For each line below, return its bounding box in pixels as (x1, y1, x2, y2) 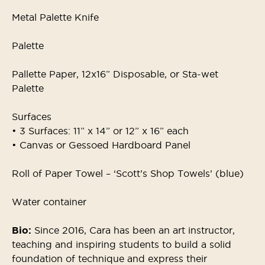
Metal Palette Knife (12, 12, 102, 22)
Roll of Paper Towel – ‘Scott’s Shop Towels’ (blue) (12, 168, 244, 179)
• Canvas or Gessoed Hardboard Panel (12, 140, 190, 150)
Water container (12, 196, 86, 207)
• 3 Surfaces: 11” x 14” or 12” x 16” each (12, 125, 189, 136)
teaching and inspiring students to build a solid (12, 239, 231, 250)
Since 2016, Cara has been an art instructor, (34, 225, 235, 235)
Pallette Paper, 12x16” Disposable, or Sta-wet (12, 69, 218, 79)
